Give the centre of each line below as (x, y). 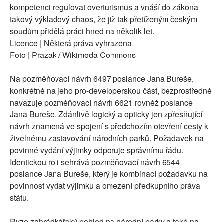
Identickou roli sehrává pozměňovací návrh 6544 (95, 162)
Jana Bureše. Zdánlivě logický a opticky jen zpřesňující (106, 114)
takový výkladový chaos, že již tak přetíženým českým (104, 19)
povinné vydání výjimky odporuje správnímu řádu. (97, 150)
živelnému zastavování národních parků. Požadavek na (107, 138)
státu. (19, 197)
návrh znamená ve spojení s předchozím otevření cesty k (109, 126)
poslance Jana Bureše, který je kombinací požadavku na (109, 173)
